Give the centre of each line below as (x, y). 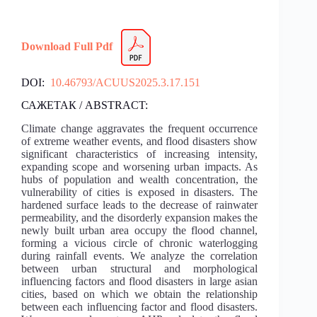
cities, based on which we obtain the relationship (140, 294)
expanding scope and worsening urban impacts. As (140, 167)
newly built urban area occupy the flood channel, (140, 231)
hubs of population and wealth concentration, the (140, 180)
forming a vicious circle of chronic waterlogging (140, 243)
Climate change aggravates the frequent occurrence (140, 129)
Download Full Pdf (67, 46)
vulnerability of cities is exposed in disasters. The (140, 192)
